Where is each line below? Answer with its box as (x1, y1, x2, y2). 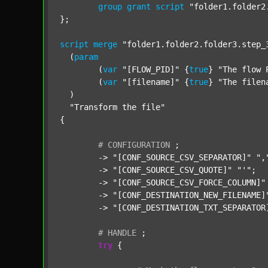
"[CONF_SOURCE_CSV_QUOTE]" (112, 165, 232, 175)
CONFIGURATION (108, 140, 170, 150)
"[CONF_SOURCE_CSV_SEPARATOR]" (112, 153, 251, 162)
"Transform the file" (69, 102, 165, 112)
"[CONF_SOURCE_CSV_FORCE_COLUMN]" (112, 178, 266, 187)
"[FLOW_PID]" (122, 65, 179, 74)
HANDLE (108, 228, 136, 237)
